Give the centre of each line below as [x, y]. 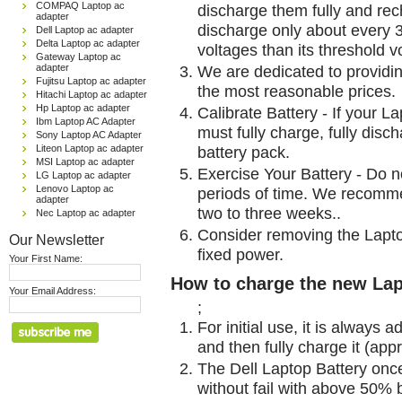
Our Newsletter [57, 240]
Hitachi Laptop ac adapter [92, 94]
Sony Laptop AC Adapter [89, 135]
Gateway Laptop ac [79, 57]
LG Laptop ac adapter [83, 175]
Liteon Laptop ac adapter [90, 148]
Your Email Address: [52, 291]
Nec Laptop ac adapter [86, 213]
